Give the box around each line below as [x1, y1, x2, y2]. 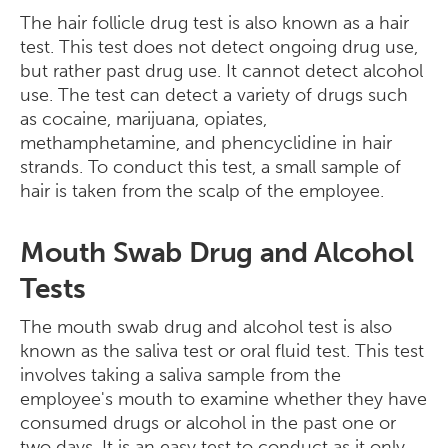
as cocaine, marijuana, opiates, [20, 108, 267, 130]
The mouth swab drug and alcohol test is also [20, 316, 392, 338]
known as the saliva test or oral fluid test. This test [20, 340, 424, 362]
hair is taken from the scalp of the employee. [20, 180, 384, 202]
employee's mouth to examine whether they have [20, 388, 427, 410]
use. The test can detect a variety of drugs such [20, 84, 408, 106]
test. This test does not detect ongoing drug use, [20, 36, 418, 58]
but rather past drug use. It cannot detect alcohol [20, 60, 423, 82]
